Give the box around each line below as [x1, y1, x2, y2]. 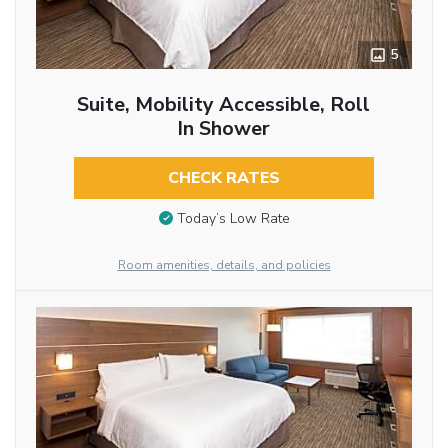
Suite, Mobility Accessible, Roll [77, 90, 371, 118]
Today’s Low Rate [176, 209, 290, 229]
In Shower [177, 114, 271, 142]
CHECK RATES [167, 166, 280, 189]
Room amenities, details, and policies [117, 257, 331, 274]
